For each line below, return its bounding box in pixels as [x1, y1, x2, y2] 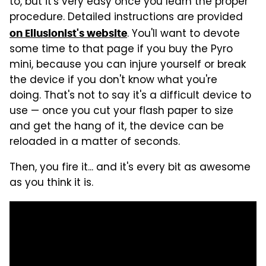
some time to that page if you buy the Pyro [9, 41, 233, 58]
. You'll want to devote [127, 26, 240, 43]
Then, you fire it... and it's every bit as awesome [9, 159, 251, 176]
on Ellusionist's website [9, 26, 127, 40]
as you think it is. [9, 175, 93, 192]
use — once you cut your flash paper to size [9, 103, 233, 120]
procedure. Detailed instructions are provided [9, 9, 243, 26]
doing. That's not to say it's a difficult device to [9, 87, 251, 104]
